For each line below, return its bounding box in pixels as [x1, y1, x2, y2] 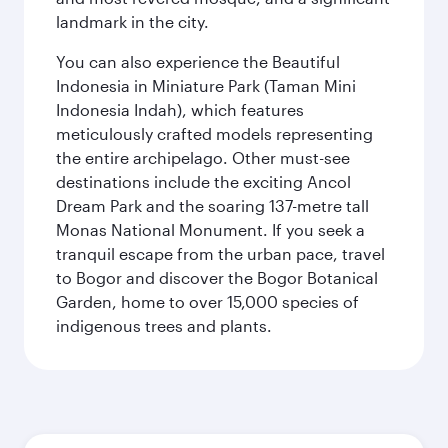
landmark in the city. [56, 12, 209, 31]
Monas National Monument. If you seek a [56, 220, 365, 239]
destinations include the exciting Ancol [56, 172, 351, 191]
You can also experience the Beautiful [56, 52, 340, 71]
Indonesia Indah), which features [56, 100, 304, 119]
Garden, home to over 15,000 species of [56, 292, 359, 311]
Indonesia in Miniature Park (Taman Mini [56, 76, 356, 95]
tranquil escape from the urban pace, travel [56, 244, 385, 263]
